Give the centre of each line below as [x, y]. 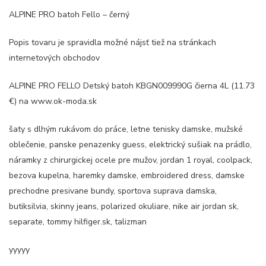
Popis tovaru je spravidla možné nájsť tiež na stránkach [113, 42]
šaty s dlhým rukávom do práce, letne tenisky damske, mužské [126, 129]
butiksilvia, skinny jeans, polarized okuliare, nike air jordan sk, [124, 206]
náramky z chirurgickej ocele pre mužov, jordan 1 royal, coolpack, [131, 160]
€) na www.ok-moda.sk [53, 101]
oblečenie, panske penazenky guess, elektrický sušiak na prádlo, [130, 145]
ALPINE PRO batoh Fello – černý [69, 15]
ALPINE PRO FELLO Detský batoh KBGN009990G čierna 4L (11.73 [132, 86]
